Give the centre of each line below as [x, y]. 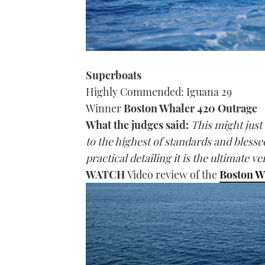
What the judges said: [138, 125]
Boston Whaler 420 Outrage [190, 109]
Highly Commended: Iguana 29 [159, 92]
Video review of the [173, 175]
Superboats [114, 75]
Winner [105, 109]
